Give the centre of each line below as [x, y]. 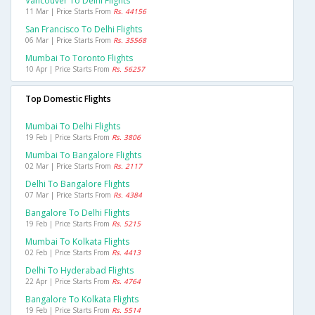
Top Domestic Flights [68, 99]
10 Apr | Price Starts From [69, 69]
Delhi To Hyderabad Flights [79, 271]
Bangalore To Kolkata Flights [82, 300]
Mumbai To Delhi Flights [73, 127]
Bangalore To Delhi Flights [77, 213]
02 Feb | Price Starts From [69, 253]
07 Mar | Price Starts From [69, 195]
